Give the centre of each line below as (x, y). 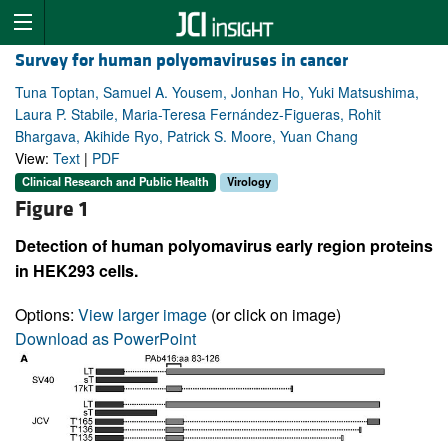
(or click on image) (274, 314)
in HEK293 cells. (76, 270)
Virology (249, 181)
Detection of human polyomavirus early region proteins (224, 245)
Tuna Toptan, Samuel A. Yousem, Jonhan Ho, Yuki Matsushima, (217, 92)
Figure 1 (51, 209)
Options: (46, 314)
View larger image (142, 314)
